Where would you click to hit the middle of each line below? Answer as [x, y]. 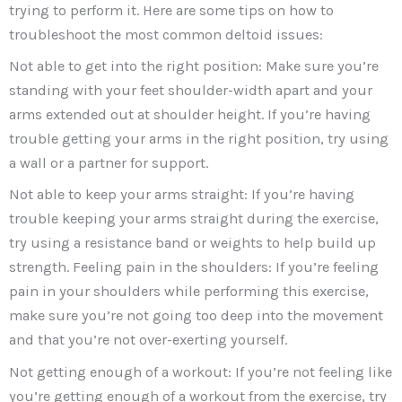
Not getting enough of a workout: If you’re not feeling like [201, 371]
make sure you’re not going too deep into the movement [196, 316]
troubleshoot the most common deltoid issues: [166, 34]
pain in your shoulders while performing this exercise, [189, 292]
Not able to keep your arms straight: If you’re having [182, 195]
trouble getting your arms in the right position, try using [199, 139]
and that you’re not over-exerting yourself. [148, 340]
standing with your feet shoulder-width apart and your [191, 91]
